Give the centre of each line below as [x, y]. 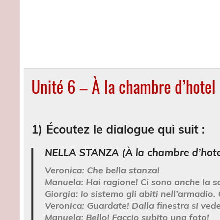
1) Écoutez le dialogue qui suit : [118, 129]
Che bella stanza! [123, 170]
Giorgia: [61, 193]
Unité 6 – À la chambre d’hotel [124, 86]
